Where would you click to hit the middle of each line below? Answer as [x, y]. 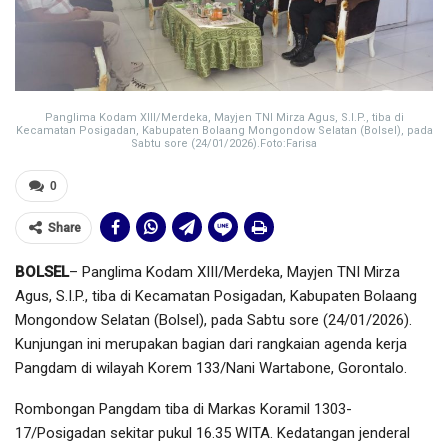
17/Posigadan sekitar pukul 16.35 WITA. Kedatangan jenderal [212, 433]
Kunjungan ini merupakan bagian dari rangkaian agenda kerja [211, 344]
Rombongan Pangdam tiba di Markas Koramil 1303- [183, 409]
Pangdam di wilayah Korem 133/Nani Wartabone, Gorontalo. [211, 368]
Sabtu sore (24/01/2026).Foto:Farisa [224, 144]
